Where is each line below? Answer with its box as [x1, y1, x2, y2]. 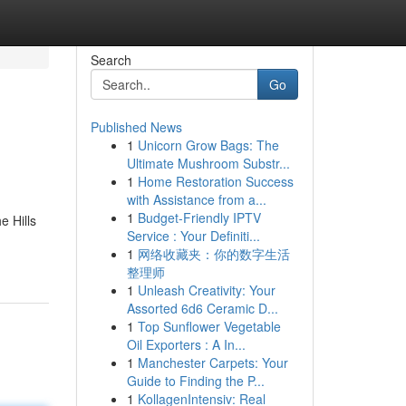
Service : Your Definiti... [126, 227, 260, 245]
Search [90, 51, 131, 69]
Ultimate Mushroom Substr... [126, 154, 290, 172]
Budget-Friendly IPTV [137, 208, 261, 227]
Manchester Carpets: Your [137, 353, 288, 372]
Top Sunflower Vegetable [137, 317, 281, 335]
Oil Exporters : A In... [126, 335, 246, 353]
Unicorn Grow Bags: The [137, 136, 279, 154]
